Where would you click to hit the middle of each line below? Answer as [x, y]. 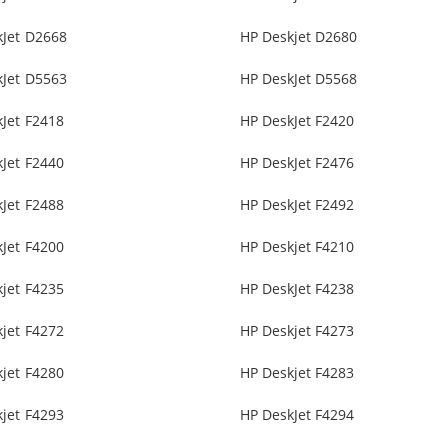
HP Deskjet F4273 [297, 331]
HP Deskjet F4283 [297, 373]
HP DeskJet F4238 [297, 289]
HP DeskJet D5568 [298, 79]
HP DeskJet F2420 [297, 121]
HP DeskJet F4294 [297, 415]
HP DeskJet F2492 [297, 205]
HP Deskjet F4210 [297, 247]
